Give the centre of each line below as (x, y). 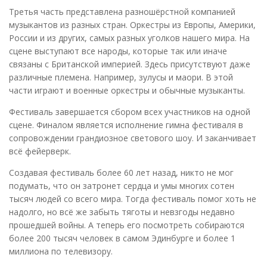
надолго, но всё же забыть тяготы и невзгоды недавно (122, 212)
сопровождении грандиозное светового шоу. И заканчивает (133, 138)
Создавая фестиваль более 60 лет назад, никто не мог (121, 172)
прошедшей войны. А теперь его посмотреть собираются (127, 225)
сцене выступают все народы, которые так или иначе (118, 51)
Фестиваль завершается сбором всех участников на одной (130, 111)
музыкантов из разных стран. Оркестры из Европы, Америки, (132, 24)
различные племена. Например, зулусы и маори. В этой (121, 77)
